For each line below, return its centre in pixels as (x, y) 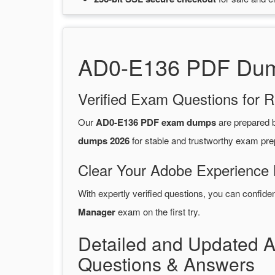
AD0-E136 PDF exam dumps (156, 122)
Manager (97, 212)
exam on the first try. (158, 212)
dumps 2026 (104, 141)
